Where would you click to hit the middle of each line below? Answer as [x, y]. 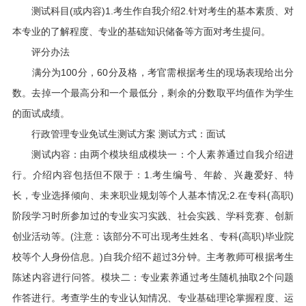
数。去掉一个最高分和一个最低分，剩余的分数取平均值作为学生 [153, 93]
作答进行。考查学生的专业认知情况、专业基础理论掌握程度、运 [153, 298]
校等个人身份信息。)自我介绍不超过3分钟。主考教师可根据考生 [153, 257]
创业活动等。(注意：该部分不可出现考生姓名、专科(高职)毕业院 [153, 236]
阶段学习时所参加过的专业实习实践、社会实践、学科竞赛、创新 [153, 216]
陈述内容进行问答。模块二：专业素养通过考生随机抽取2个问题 [153, 277]
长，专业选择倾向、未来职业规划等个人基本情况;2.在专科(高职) [153, 195]
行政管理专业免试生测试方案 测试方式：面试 [119, 134]
